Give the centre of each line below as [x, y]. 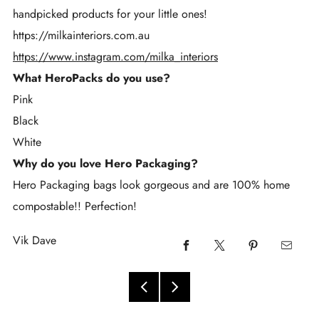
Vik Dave [35, 240]
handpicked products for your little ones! [110, 14]
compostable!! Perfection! [75, 206]
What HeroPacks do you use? [93, 78]
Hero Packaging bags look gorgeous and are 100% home [151, 184]
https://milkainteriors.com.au [81, 35]
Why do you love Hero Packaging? [107, 163]
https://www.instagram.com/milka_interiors [115, 56]
